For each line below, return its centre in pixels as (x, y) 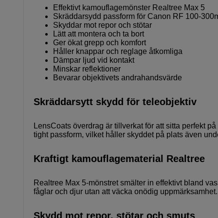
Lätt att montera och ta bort (99, 34)
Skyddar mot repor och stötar (102, 25)
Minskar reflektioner (87, 69)
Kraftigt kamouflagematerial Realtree (119, 159)
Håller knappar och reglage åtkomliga (118, 52)
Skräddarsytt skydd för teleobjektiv (115, 102)
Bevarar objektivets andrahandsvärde (118, 78)
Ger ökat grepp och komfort (100, 43)
